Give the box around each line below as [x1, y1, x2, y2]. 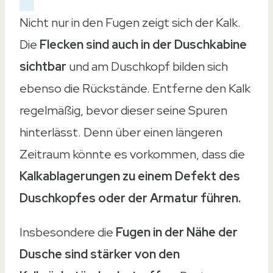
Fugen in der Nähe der [116, 224, 238, 240]
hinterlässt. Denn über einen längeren [19, 124, 222, 140]
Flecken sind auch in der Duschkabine [40, 36, 247, 52]
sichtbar [19, 58, 66, 74]
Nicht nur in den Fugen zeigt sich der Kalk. [19, 14, 241, 30]
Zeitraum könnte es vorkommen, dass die [19, 146, 245, 162]
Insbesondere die [19, 224, 116, 240]
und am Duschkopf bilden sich [66, 58, 228, 74]
